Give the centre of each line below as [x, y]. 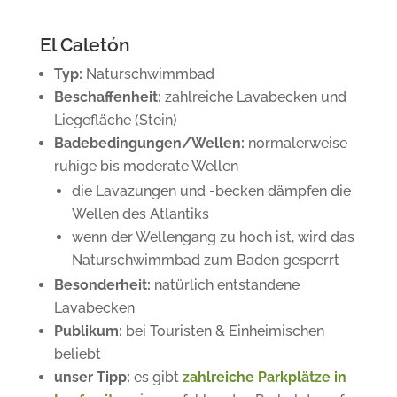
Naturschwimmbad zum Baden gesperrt [205, 260]
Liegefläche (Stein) [115, 120]
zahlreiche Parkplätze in [264, 377]
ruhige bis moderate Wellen [146, 166]
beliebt [77, 354]
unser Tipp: [92, 377]
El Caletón [85, 45]
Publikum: [88, 331]
